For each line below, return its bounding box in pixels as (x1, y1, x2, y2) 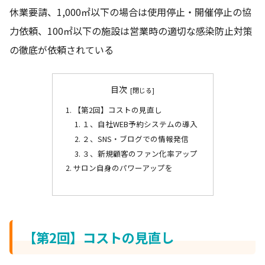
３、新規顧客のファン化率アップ (82, 147, 198, 159)
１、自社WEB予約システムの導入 (82, 118, 198, 130)
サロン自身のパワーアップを (73, 162, 173, 174)
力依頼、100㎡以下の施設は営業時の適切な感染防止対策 (9, 23, 253, 38)
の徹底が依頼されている (9, 42, 114, 57)
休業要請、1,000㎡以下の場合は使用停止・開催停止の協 (9, 4, 251, 19)
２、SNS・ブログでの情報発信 (82, 132, 189, 144)
